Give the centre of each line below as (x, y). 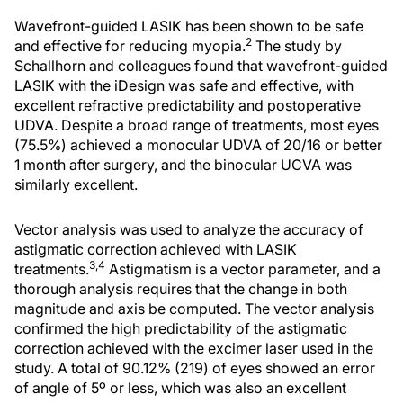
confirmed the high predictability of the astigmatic (181, 328)
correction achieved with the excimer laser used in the (194, 348)
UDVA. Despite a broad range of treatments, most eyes (197, 125)
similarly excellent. (76, 184)
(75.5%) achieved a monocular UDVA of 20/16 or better (198, 145)
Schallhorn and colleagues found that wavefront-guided (201, 66)
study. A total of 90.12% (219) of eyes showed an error (195, 368)
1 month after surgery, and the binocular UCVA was (183, 165)
